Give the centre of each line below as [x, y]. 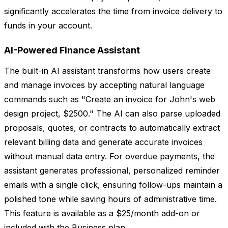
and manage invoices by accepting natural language [104, 85]
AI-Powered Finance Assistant [72, 50]
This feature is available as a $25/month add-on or [102, 213]
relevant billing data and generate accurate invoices [103, 142]
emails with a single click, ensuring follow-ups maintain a [113, 185]
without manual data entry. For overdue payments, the [109, 156]
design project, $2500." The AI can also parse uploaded [112, 114]
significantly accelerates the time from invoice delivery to [113, 11]
